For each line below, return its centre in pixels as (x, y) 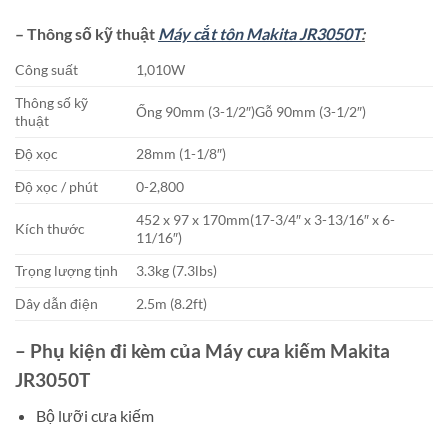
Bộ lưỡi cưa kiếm (94, 416)
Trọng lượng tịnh (66, 271)
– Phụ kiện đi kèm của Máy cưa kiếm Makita (202, 351)
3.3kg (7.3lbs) (177, 271)
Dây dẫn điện (56, 304)
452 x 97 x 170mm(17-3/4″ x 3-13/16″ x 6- (266, 220)
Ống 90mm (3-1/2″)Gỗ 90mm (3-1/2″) (251, 112)
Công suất (46, 70)
